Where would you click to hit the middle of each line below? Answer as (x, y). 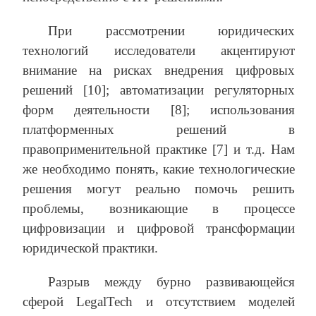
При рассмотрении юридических (171, 31)
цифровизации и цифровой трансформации (159, 229)
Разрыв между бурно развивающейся (171, 282)
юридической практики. (90, 248)
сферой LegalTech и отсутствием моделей (159, 302)
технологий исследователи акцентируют (159, 51)
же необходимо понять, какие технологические (159, 169)
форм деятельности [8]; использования (159, 110)
